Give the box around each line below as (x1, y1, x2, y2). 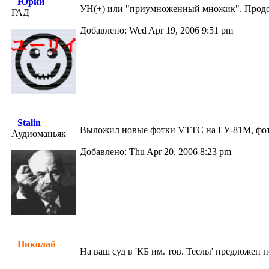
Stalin (17, 118, 41, 128)
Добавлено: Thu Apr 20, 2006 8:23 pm (80, 147, 231, 157)
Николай (17, 239, 56, 249)
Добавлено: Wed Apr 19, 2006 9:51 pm (80, 25, 233, 35)
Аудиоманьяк (11, 128, 66, 139)
